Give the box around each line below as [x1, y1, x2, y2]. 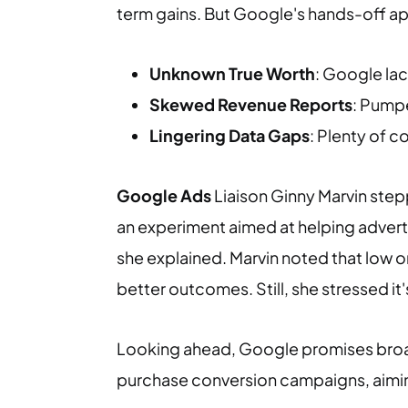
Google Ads [117, 185, 214, 207]
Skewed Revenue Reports [149, 94, 352, 116]
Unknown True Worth [149, 63, 315, 85]
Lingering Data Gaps [149, 125, 310, 147]
